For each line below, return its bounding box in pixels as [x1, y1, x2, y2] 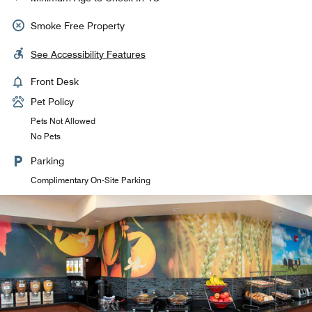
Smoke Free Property [31, 20, 125, 31]
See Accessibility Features [31, 49, 146, 60]
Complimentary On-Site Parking [31, 175, 150, 185]
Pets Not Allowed [31, 116, 95, 126]
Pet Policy [31, 96, 74, 107]
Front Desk [31, 76, 79, 87]
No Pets [31, 131, 61, 141]
